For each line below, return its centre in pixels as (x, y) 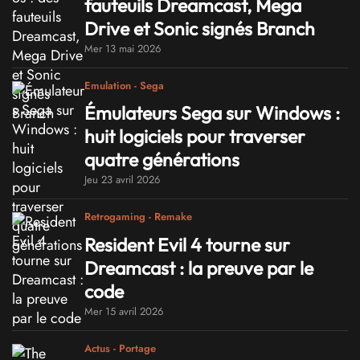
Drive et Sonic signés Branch (200, 28)
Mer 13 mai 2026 (123, 48)
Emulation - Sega (124, 85)
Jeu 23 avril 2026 (122, 180)
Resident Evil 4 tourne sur (187, 244)
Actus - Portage (120, 348)
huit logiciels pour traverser (195, 137)
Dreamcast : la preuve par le (199, 268)
